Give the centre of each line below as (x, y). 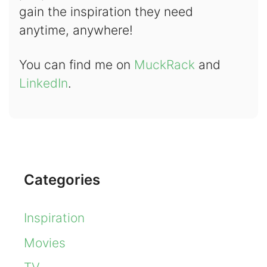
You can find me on (76, 65)
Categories (62, 180)
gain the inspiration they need (106, 11)
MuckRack (164, 65)
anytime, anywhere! (76, 30)
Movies (45, 243)
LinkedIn (43, 83)
